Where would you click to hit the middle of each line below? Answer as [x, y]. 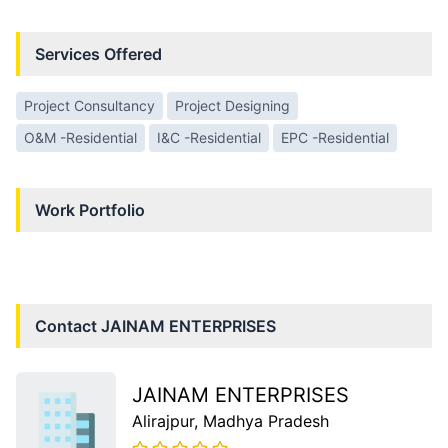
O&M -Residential [80, 138]
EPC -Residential [335, 138]
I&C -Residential [209, 138]
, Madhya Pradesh [261, 421]
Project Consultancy [89, 106]
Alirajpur [163, 421]
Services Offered [98, 54]
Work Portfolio [90, 210]
